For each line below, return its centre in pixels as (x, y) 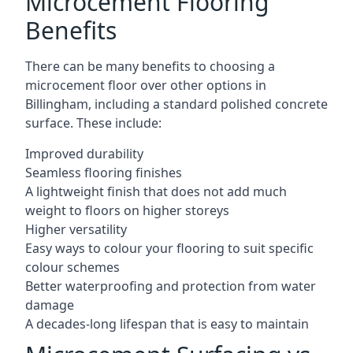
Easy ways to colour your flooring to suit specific (169, 248)
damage (50, 305)
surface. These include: (93, 123)
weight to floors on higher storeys (127, 210)
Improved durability (84, 154)
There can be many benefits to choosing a (150, 66)
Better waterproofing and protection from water (171, 286)
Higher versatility (76, 229)
